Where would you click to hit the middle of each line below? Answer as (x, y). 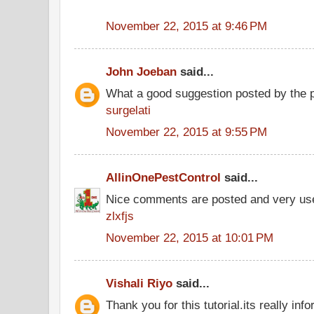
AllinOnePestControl (163, 177)
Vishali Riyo (139, 283)
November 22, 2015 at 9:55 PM (186, 131)
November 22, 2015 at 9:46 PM (186, 26)
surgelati (128, 110)
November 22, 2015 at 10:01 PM (190, 237)
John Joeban (141, 71)
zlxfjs (120, 216)
